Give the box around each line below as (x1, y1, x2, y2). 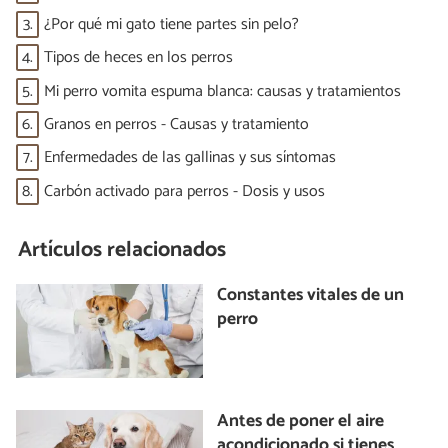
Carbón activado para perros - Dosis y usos (44, 177, 325, 205)
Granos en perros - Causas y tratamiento (44, 111, 309, 139)
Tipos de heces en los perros (44, 44, 233, 72)
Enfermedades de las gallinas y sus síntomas (44, 144, 336, 172)
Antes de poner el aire (217, 406, 385, 436)
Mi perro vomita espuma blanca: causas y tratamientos (44, 77, 401, 105)
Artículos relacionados (18, 231, 227, 268)
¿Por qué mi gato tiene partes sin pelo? (44, 10, 299, 38)
